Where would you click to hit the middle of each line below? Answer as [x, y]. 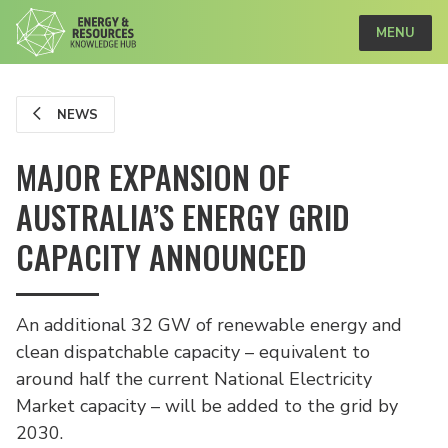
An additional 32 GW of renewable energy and [209, 325]
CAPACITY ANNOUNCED [161, 256]
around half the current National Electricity [194, 379]
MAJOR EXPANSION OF [153, 176]
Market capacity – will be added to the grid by [207, 406]
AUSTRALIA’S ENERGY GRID [183, 216]
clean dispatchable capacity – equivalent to [193, 352]
